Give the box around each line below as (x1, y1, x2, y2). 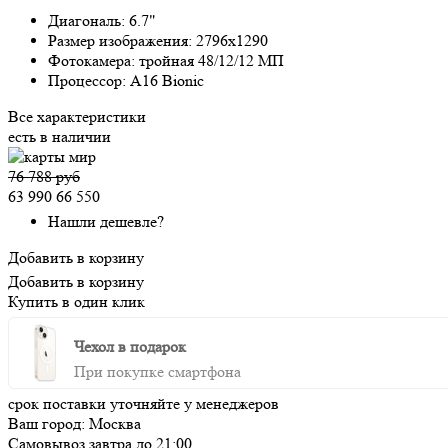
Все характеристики (8, 106, 146, 126)
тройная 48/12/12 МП (139, 50, 284, 70)
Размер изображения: (48, 30, 196, 50)
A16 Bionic (130, 70, 204, 90)
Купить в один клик (8, 291, 145, 311)
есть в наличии (8, 126, 111, 146)
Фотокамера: (48, 50, 139, 70)
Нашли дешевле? (48, 211, 164, 231)
